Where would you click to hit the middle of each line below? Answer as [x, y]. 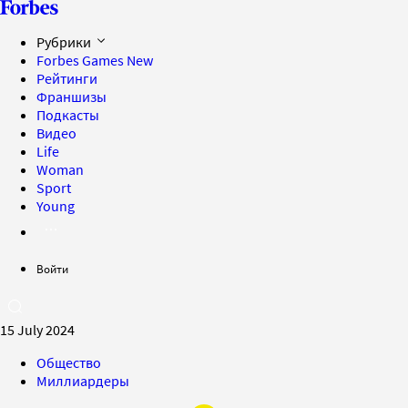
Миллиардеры [83, 381]
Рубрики [65, 42]
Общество [69, 362]
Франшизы [71, 97]
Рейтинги [67, 78]
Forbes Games [82, 60]
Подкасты [68, 115]
